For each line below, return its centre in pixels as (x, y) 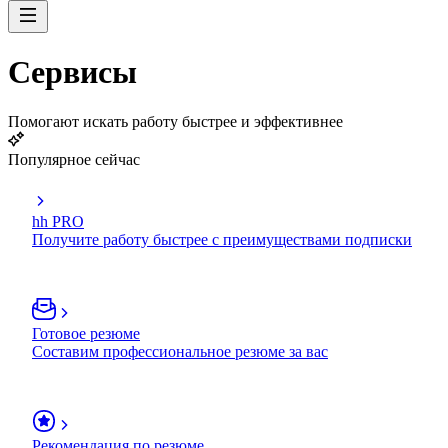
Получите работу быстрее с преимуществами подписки (222, 239)
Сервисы (72, 72)
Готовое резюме (86, 333)
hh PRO (58, 221)
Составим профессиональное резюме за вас (180, 351)
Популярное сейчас (74, 159)
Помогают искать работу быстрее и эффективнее (175, 121)
